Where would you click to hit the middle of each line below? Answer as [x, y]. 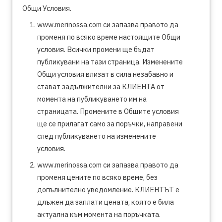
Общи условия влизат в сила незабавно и [105, 74]
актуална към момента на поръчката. [99, 214]
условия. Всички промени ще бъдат [96, 49]
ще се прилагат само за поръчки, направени [110, 124]
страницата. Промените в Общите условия [108, 111]
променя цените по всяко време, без [97, 177]
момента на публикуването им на [92, 99]
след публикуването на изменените [97, 136]
